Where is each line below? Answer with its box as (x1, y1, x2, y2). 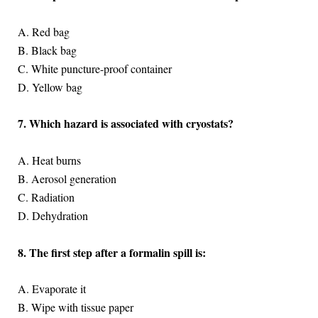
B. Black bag (17, 42, 77, 57)
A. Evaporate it (17, 281, 86, 297)
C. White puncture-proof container (17, 60, 172, 76)
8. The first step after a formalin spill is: (17, 243, 206, 261)
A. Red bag (17, 23, 70, 39)
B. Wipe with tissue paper (17, 300, 133, 315)
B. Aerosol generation (17, 171, 116, 186)
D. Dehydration (17, 208, 88, 223)
